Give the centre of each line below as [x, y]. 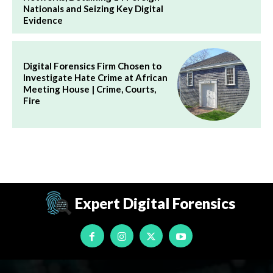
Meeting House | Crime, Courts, [90, 89]
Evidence [43, 20]
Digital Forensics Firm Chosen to [92, 66]
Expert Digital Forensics [155, 204]
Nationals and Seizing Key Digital [93, 8]
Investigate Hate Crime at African [95, 77]
